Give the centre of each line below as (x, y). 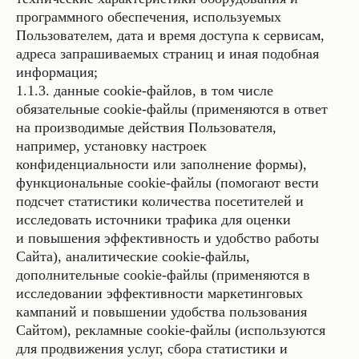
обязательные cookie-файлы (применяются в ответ (172, 109)
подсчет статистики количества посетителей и (160, 201)
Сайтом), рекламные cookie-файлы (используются (171, 330)
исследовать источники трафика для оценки (153, 220)
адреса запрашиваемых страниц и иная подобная (167, 54)
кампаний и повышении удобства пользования (161, 312)
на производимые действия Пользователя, (146, 127)
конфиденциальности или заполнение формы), (161, 164)
